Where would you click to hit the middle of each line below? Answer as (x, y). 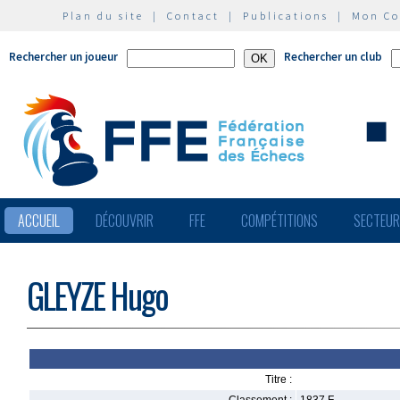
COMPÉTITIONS (279, 221)
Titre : (279, 379)
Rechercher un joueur (63, 57)
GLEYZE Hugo (97, 295)
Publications (286, 16)
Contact (193, 16)
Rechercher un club (333, 57)
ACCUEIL (39, 221)
